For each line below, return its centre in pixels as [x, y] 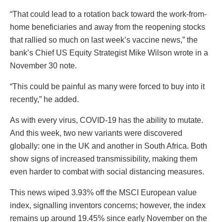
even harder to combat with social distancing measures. [107, 171]
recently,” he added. [44, 99]
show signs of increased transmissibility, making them [104, 159]
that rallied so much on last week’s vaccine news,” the [104, 40]
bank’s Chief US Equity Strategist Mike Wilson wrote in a [109, 53]
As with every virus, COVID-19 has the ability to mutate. [107, 120]
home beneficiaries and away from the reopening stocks [108, 27]
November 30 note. [43, 65]
